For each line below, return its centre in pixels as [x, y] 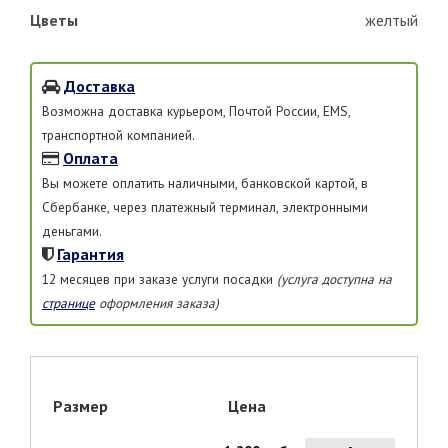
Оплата [90, 158]
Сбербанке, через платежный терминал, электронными [205, 207]
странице [68, 303]
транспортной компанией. [118, 135]
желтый [391, 20]
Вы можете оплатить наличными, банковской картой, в [205, 183]
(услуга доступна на [334, 279]
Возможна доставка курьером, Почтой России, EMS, [196, 111]
